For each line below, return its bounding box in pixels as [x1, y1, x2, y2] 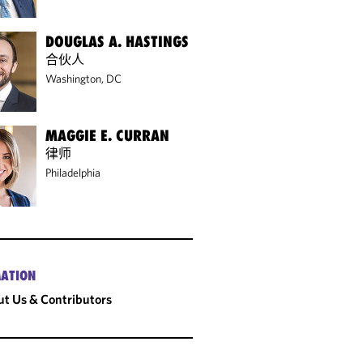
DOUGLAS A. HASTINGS [45, 32, 190, 50]
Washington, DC [45, 70, 122, 86]
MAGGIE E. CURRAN [45, 126, 170, 145]
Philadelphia [45, 165, 101, 181]
